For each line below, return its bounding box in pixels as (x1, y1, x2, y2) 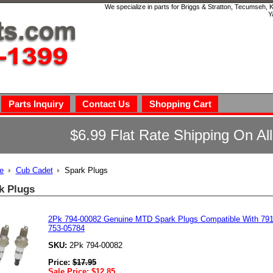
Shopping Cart (149, 98, 211, 109)
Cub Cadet (15, 166, 53, 175)
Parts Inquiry (8, 98, 63, 109)
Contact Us (82, 98, 130, 109)
